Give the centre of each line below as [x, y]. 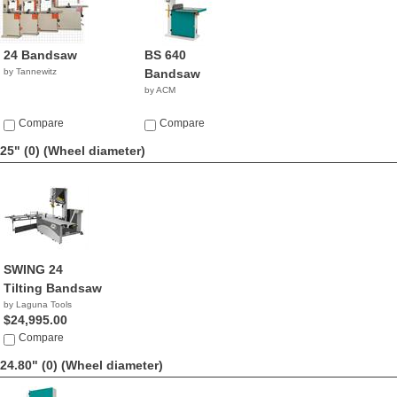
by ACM [160, 90]
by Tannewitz [30, 71]
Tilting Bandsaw [53, 288]
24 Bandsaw [40, 55]
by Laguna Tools [38, 304]
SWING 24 [33, 269]
